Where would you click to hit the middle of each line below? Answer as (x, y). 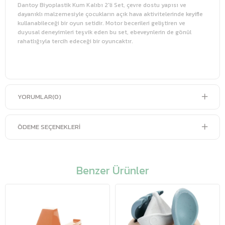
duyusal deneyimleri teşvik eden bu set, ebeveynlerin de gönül (104, 32)
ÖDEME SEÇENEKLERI (49, 127)
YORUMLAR (35, 97)
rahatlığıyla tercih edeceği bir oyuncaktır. (75, 41)
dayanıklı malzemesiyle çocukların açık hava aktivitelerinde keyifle (110, 14)
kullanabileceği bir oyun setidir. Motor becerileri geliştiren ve (101, 23)
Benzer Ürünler (113, 171)
